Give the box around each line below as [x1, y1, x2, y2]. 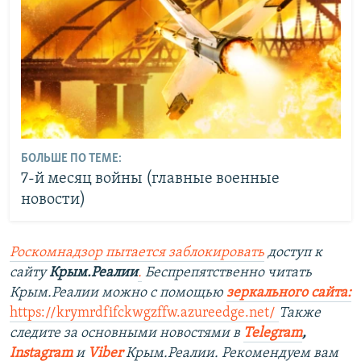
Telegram [243, 326, 302, 342]
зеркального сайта [226, 285, 347, 301]
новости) [20, 191, 85, 208]
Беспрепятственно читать [142, 265, 312, 281]
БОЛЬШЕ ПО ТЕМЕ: [20, 151, 122, 165]
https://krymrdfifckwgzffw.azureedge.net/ [10, 305, 276, 322]
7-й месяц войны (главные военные [20, 170, 280, 187]
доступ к [264, 245, 322, 261]
